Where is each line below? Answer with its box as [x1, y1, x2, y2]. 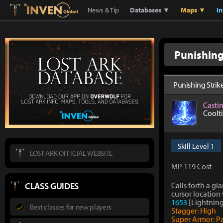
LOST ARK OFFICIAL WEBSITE [30, 148, 112, 158]
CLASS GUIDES [25, 180, 79, 192]
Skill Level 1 [178, 141, 215, 151]
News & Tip [88, 5, 119, 14]
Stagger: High [171, 206, 216, 216]
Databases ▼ [130, 5, 170, 14]
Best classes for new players [30, 202, 112, 212]
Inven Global [78, 5, 125, 15]
